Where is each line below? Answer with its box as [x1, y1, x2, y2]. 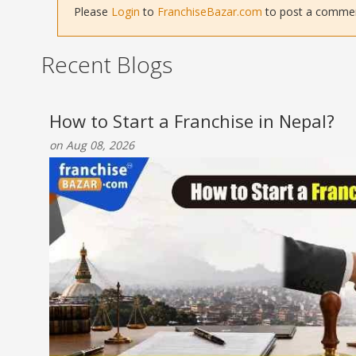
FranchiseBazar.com [157, 4, 262, 19]
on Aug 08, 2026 [49, 137, 134, 153]
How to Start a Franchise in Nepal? [49, 109, 335, 133]
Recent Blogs [41, 49, 172, 79]
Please [74, 4, 111, 19]
